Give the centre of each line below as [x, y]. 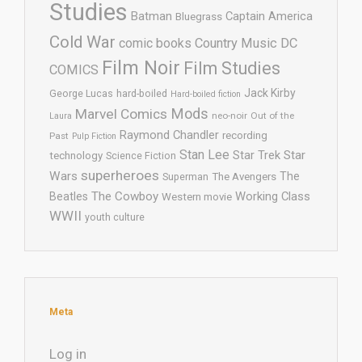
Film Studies [232, 68]
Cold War [82, 42]
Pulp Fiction [94, 136]
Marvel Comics [121, 114]
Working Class [273, 196]
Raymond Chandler [169, 135]
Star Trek [257, 155]
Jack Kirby [270, 93]
